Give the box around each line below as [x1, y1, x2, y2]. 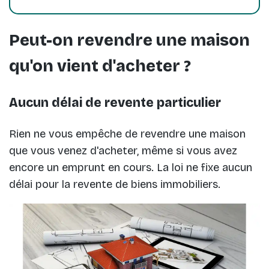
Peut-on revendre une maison [9, 31, 250, 50]
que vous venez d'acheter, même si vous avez [9, 144, 237, 157]
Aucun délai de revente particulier [9, 94, 221, 110]
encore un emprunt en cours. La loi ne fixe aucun [9, 160, 252, 174]
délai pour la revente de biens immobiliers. [9, 177, 220, 191]
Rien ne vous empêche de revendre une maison [9, 127, 246, 141]
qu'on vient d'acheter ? [9, 56, 191, 76]
